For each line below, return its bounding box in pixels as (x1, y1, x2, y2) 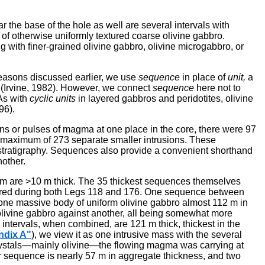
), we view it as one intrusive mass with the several (31, 229, 242, 240)
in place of (180, 72, 228, 82)
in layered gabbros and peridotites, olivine (76, 93, 253, 104)
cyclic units (30, 93, 76, 104)
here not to (194, 82, 241, 93)
